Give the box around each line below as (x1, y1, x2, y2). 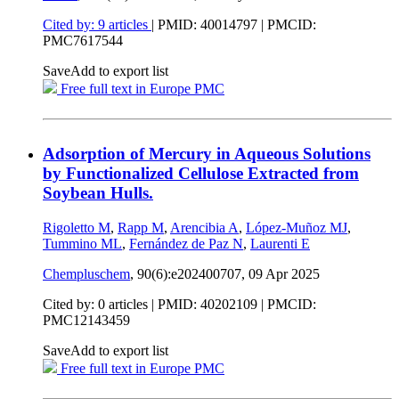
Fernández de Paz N (129, 235, 243, 251)
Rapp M (118, 219, 164, 235)
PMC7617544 (43, 33, 123, 49)
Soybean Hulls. (43, 183, 153, 203)
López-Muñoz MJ (246, 219, 347, 235)
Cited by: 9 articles (43, 17, 151, 33)
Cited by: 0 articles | (43, 296, 158, 312)
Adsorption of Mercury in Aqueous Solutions (43, 144, 370, 164)
